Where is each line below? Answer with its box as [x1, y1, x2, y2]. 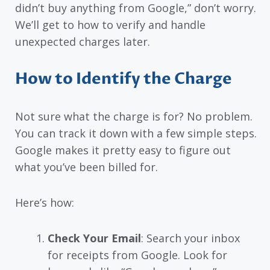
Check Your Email [48, 230, 141, 245]
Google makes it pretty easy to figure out [15, 143, 231, 158]
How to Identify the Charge [15, 68, 232, 90]
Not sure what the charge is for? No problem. [15, 109, 253, 124]
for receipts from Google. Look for [48, 247, 227, 262]
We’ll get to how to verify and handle [15, 17, 206, 32]
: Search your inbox [141, 230, 240, 245]
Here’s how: [15, 195, 74, 210]
